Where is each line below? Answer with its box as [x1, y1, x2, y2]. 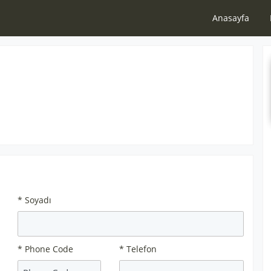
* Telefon [119, 243, 157, 255]
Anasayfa [212, 12, 249, 24]
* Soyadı [18, 194, 51, 206]
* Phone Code [18, 243, 73, 255]
